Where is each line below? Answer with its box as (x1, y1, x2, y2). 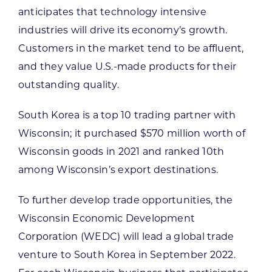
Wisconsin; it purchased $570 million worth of (18, 127, 245, 139)
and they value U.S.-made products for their (18, 60, 237, 72)
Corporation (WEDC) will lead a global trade (18, 230, 234, 242)
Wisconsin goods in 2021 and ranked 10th (18, 145, 225, 157)
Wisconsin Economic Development (18, 212, 195, 224)
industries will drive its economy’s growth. (18, 24, 228, 36)
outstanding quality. (18, 78, 119, 90)
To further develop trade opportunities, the (18, 194, 233, 206)
